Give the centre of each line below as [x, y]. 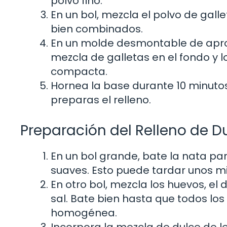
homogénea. [84, 213]
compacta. [79, 72]
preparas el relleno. [101, 100]
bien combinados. [97, 29]
